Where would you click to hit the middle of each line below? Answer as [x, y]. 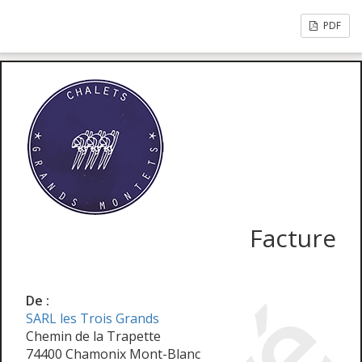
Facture [293, 238]
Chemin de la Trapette [93, 336]
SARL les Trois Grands [93, 318]
